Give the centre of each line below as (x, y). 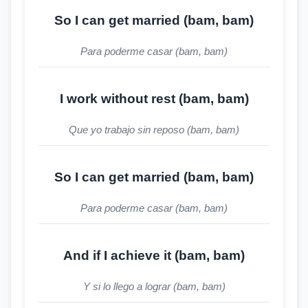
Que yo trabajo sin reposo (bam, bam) (154, 130)
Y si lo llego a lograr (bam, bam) (154, 286)
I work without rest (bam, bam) (154, 99)
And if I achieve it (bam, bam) (154, 255)
